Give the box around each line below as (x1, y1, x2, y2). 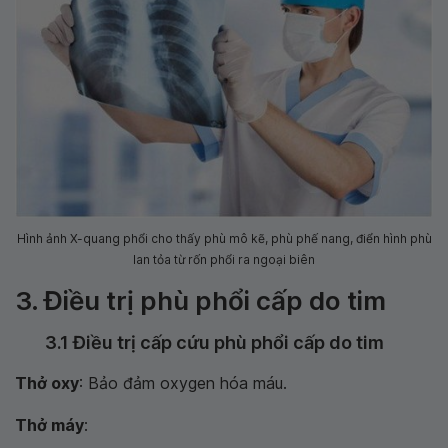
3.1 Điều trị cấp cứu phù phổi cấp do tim (45, 332, 384, 354)
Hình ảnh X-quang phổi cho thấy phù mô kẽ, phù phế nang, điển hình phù (16, 231, 432, 247)
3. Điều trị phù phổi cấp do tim (15, 285, 386, 317)
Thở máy (15, 415, 84, 436)
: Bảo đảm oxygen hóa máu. (79, 373, 287, 394)
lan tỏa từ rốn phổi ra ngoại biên (133, 252, 315, 268)
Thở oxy (15, 373, 79, 394)
